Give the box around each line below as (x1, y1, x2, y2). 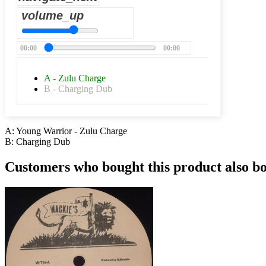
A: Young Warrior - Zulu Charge (5, 126, 127, 137)
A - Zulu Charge (44, 73, 106, 84)
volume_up (21, 9, 84, 23)
